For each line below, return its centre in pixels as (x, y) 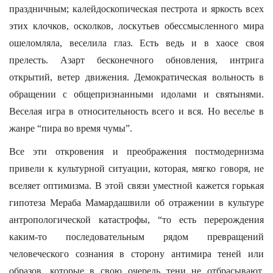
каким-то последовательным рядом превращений (136, 237)
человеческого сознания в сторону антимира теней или (136, 254)
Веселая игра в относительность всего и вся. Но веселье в (136, 111)
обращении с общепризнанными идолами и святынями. (136, 94)
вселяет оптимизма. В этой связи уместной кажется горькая (136, 186)
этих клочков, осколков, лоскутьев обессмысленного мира (136, 26)
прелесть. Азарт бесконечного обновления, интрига (136, 60)
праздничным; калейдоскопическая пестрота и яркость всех (136, 9)
